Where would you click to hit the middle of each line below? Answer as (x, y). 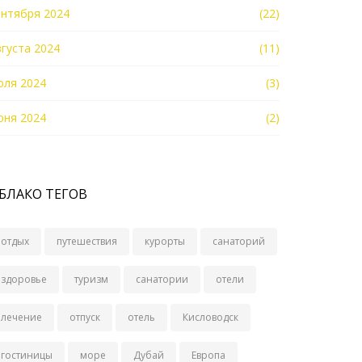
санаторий (239, 241)
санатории (162, 279)
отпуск (85, 317)
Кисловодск (210, 317)
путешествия (87, 241)
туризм (91, 279)
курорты (165, 241)
